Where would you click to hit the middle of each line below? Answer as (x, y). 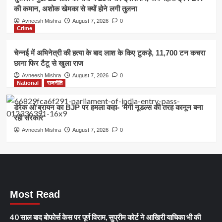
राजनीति (55, 83)
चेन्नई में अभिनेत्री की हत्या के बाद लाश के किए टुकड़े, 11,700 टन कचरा (109, 53)
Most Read (35, 194)
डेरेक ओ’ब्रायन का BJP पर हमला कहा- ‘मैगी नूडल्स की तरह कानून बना (108, 107)
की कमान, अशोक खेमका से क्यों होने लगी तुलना (75, 8)
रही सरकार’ (29, 117)
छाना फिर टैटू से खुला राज (48, 63)
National (28, 83)
